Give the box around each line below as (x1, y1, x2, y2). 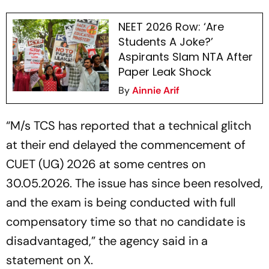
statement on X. (6, 252, 93, 268)
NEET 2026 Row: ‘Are (118, 19, 224, 34)
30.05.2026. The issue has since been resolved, (6, 175, 263, 191)
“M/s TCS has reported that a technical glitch (6, 118, 251, 133)
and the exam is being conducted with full (6, 195, 235, 210)
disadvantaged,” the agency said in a (6, 233, 208, 249)
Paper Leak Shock (118, 64, 211, 79)
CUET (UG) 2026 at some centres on (6, 156, 205, 172)
